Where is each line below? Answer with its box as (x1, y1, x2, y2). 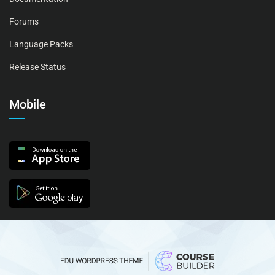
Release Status (9, 61, 66, 72)
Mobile (9, 96, 46, 112)
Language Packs (9, 39, 73, 49)
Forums (9, 16, 39, 26)
